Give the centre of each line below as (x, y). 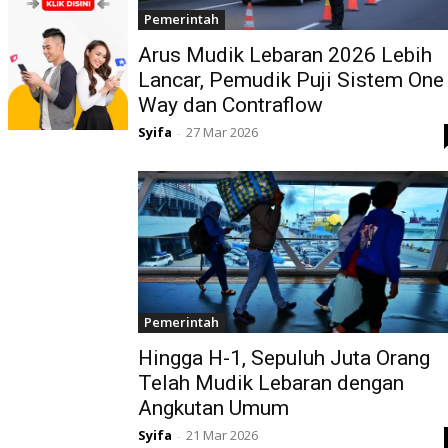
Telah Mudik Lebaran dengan (271, 383)
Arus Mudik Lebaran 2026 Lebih (285, 55)
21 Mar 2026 (222, 435)
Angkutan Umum (213, 408)
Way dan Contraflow (230, 105)
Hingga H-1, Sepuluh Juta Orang (284, 358)
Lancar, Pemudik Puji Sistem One (291, 80)
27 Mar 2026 (222, 132)
